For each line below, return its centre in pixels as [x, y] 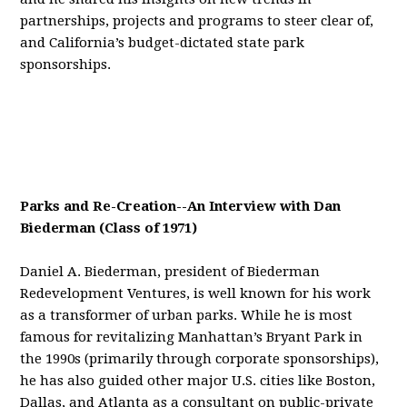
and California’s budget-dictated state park [163, 43]
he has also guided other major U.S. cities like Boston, [198, 381]
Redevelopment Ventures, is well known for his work [196, 293]
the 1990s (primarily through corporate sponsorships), [200, 359]
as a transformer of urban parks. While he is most [187, 315]
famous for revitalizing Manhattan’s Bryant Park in [192, 337]
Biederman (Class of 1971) [109, 228]
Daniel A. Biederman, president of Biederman [170, 272]
